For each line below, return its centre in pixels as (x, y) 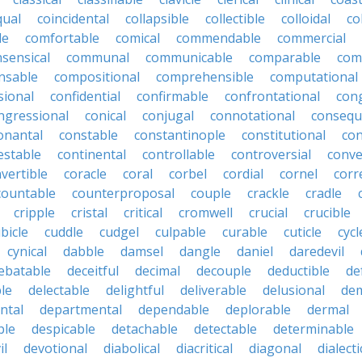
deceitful (93, 271)
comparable (285, 57)
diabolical (132, 348)
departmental (81, 309)
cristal (89, 213)
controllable (179, 154)
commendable (219, 38)
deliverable (213, 290)
